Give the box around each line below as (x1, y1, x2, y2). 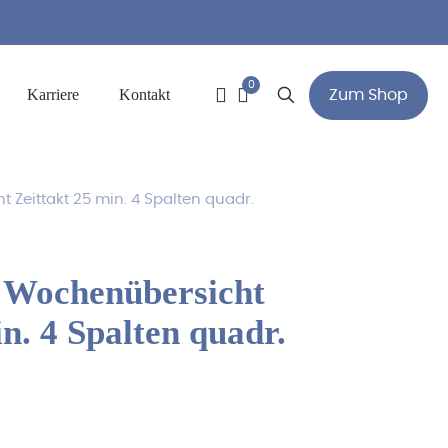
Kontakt (119, 86, 170, 103)
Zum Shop (329, 86, 408, 103)
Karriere (27, 86, 79, 103)
